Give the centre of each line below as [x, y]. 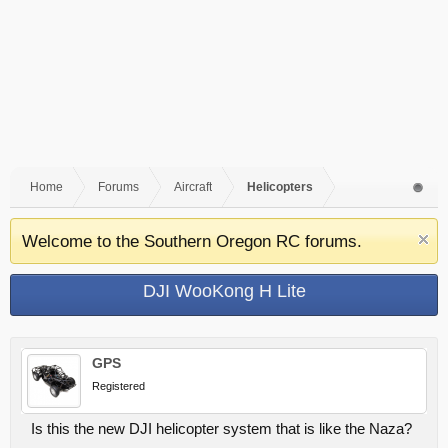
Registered [118, 386]
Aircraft [193, 187]
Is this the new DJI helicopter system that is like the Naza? [221, 429]
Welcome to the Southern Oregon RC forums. [192, 241]
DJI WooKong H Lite [224, 291]
